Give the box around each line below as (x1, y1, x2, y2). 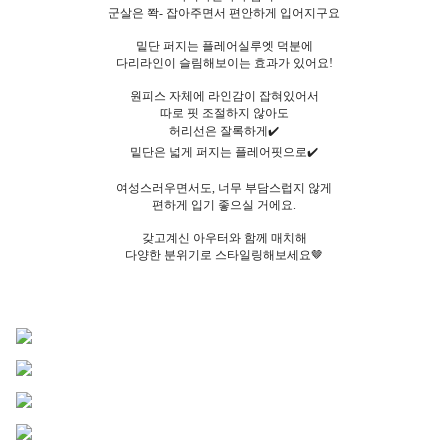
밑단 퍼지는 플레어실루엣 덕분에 (135, 39, 313, 54)
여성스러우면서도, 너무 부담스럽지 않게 (116, 181, 332, 196)
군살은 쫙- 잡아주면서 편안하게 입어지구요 (108, 6, 340, 21)
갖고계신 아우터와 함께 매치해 (141, 231, 307, 246)
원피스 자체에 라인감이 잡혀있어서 (129, 89, 319, 104)
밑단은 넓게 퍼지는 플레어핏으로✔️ (130, 145, 318, 160)
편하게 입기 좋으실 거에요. (152, 198, 296, 213)
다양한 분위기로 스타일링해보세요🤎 (125, 248, 323, 263)
